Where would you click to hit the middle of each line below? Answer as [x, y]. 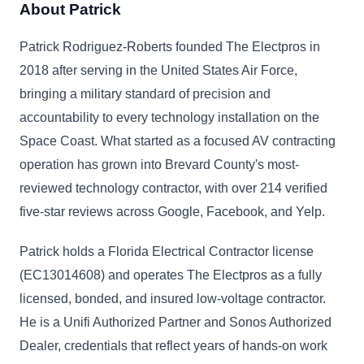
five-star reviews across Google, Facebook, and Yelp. [172, 212]
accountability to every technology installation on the [169, 117]
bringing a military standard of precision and [145, 94]
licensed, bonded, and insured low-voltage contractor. [173, 299]
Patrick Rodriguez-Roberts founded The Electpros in [170, 47]
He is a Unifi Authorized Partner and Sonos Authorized [175, 322]
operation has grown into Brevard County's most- [159, 165]
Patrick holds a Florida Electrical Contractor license [167, 251]
